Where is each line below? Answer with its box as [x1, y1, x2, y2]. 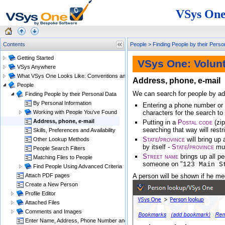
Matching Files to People [33, 154, 92, 160]
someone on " [143, 160, 183, 168]
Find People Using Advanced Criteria [33, 163, 122, 169]
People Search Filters [33, 145, 85, 151]
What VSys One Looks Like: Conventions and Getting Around [17, 73, 166, 79]
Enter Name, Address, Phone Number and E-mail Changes [25, 217, 168, 223]
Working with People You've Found [33, 109, 117, 115]
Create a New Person [25, 181, 78, 187]
